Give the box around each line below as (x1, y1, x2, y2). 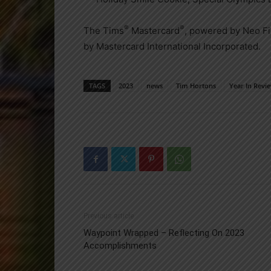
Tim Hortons (176, 81, 216, 90)
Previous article (83, 212, 134, 220)
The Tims (83, 25, 124, 36)
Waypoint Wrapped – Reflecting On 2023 (83, 227, 244, 238)
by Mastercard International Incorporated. (83, 41, 261, 52)
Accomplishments (83, 240, 157, 251)
